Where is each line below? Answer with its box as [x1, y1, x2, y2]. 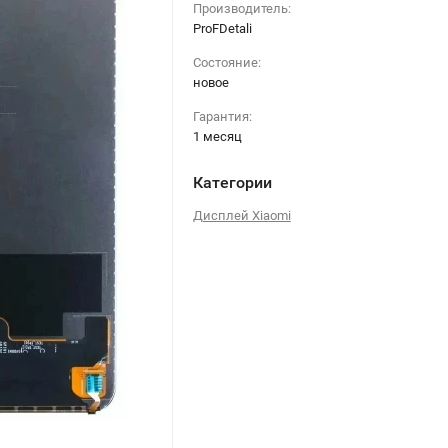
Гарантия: [192, 109, 252, 124]
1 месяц [192, 129, 242, 144]
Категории [192, 173, 272, 192]
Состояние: [192, 55, 261, 70]
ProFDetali [192, 21, 252, 36]
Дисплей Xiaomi [192, 208, 291, 223]
